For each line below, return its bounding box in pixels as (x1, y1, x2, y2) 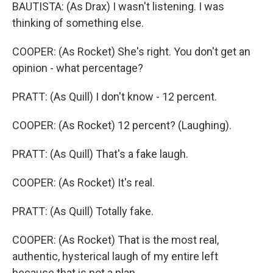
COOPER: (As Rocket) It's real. (12, 176, 155, 189)
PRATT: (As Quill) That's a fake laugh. (12, 147, 188, 160)
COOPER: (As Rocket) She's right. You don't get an (12, 45, 250, 58)
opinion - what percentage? (12, 62, 143, 74)
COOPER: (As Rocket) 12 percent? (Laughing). (12, 119, 232, 132)
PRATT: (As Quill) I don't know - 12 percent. (12, 90, 217, 103)
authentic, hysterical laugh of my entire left (12, 250, 218, 263)
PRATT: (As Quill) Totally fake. (12, 205, 154, 218)
